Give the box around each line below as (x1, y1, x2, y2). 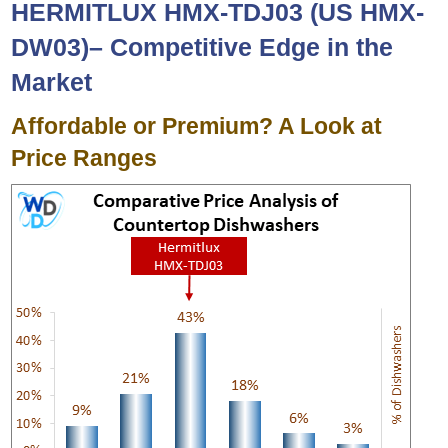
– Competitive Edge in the (89, 33, 394, 62)
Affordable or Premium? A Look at (11, 113, 383, 140)
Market (11, 68, 93, 97)
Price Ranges (11, 145, 158, 172)
